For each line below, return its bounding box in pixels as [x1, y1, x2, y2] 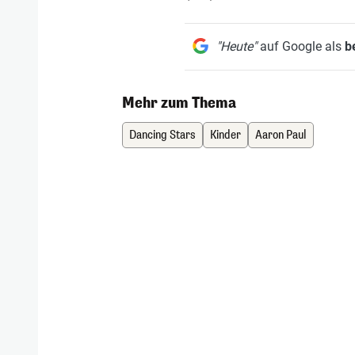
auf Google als [256, 39, 345, 55]
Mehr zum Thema [122, 94, 237, 113]
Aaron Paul [255, 128, 307, 143]
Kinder [210, 128, 242, 143]
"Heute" [216, 39, 257, 55]
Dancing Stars [129, 128, 197, 143]
